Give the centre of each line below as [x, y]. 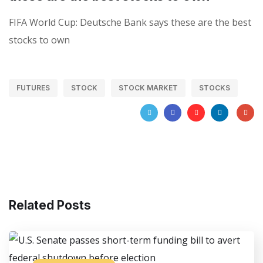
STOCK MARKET [148, 87]
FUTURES [33, 87]
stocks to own [39, 40]
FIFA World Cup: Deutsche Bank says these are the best [130, 22]
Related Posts [50, 205]
